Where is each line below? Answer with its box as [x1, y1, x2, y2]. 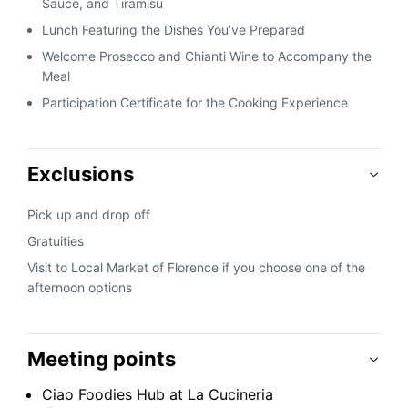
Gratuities [27, 233, 84, 249]
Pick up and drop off [27, 207, 150, 222]
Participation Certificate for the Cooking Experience [42, 95, 348, 110]
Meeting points [27, 347, 176, 371]
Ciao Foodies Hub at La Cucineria [42, 385, 273, 403]
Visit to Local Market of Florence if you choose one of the [27, 260, 365, 275]
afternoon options [27, 280, 132, 295]
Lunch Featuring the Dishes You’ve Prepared [42, 22, 305, 37]
